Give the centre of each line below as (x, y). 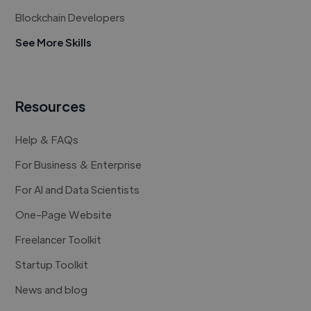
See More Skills (54, 42)
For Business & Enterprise (79, 165)
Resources (51, 106)
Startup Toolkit (52, 264)
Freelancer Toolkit (59, 239)
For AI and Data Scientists (78, 190)
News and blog (52, 289)
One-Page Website (64, 215)
